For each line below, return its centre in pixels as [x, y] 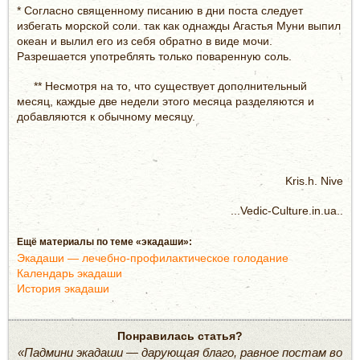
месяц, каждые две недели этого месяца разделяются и [166, 101]
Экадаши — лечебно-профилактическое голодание [153, 258]
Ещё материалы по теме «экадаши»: [104, 241]
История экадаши [63, 288]
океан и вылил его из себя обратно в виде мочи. [145, 41]
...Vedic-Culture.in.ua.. [287, 210]
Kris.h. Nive [314, 180]
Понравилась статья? [180, 335]
